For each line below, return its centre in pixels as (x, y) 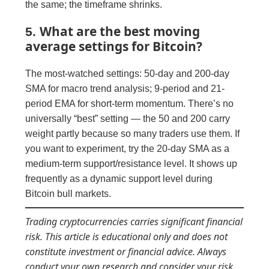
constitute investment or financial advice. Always (126, 251)
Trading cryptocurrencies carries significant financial (134, 221)
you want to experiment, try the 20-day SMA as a (128, 148)
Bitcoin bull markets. (68, 193)
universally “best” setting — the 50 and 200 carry (128, 118)
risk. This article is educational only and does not (127, 236)
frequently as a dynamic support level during (119, 178)
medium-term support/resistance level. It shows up (131, 163)
